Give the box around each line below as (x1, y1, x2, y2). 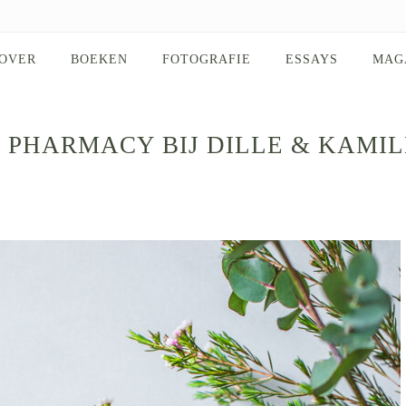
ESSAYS (285, 53, 338, 66)
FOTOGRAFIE (162, 53, 251, 66)
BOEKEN (71, 53, 128, 66)
